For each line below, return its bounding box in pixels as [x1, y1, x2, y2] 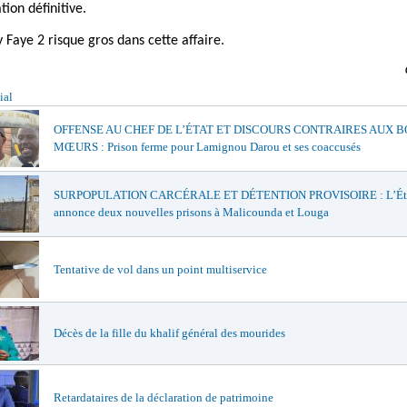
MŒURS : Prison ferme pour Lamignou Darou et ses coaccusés [54, 140, 361, 154]
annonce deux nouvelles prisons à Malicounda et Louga [54, 205, 329, 219]
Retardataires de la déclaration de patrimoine [54, 391, 273, 404]
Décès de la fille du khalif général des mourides [54, 326, 285, 340]
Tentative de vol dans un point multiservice [54, 263, 267, 276]
